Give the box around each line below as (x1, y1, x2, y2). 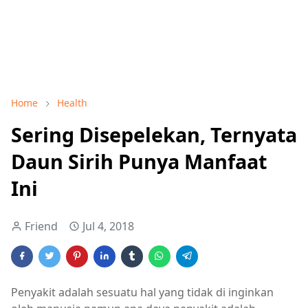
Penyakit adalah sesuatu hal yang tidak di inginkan (11, 285, 274, 300)
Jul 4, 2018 (82, 219, 134, 234)
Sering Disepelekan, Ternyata (11, 121, 297, 148)
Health (57, 96, 87, 109)
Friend (25, 219, 58, 234)
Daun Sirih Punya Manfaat (11, 148, 267, 175)
